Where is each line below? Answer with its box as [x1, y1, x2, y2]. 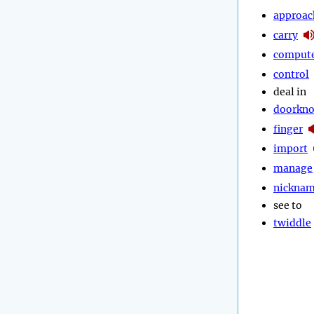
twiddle [273, 216, 311, 229]
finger [273, 122, 303, 135]
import [273, 142, 308, 155]
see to [273, 199, 302, 212]
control [273, 67, 309, 81]
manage [273, 161, 313, 175]
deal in [273, 86, 306, 99]
